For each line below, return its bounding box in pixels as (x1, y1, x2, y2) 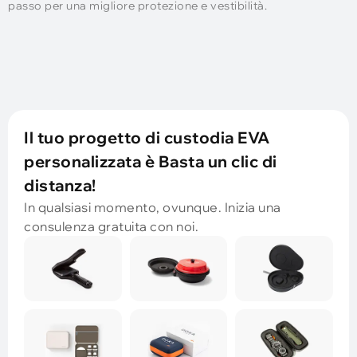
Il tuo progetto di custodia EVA (24, 127, 270, 147)
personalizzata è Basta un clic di (24, 151, 277, 171)
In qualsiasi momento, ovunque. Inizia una (24, 198, 281, 215)
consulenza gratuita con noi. (24, 218, 198, 234)
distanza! (24, 175, 96, 195)
